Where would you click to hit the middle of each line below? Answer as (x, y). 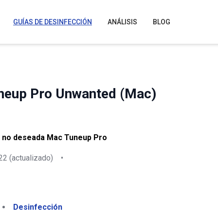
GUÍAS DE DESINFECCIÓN (53, 22)
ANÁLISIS (122, 22)
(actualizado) (30, 158)
